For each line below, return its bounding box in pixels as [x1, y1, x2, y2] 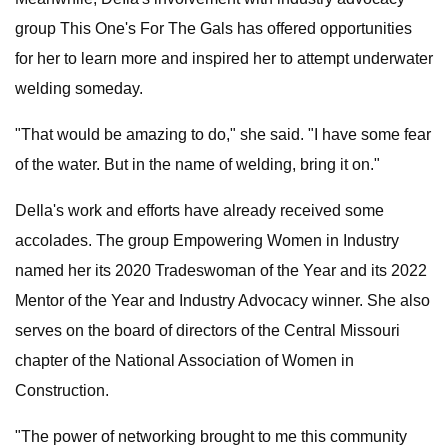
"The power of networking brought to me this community [15, 428, 407, 445]
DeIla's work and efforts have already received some [15, 202, 384, 219]
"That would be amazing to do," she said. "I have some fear [15, 126, 431, 143]
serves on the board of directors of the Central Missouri [15, 322, 400, 339]
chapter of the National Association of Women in [15, 352, 354, 369]
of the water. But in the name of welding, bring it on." [15, 156, 380, 173]
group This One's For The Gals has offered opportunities [15, 20, 412, 37]
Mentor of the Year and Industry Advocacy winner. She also [15, 292, 430, 309]
